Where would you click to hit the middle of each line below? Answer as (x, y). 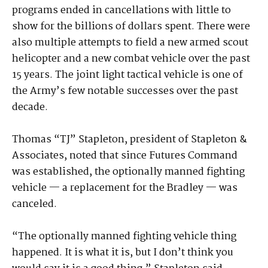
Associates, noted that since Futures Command (125, 156)
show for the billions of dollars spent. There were (131, 27)
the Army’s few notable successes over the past (125, 92)
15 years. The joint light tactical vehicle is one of (127, 75)
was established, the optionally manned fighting (128, 172)
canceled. (36, 205)
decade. (30, 108)
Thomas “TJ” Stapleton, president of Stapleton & (130, 140)
